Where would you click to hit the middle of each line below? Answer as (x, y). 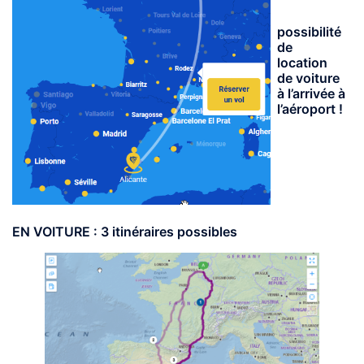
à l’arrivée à (311, 93)
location (302, 62)
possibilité (309, 31)
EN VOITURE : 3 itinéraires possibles (125, 232)
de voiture (308, 78)
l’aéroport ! (310, 108)
